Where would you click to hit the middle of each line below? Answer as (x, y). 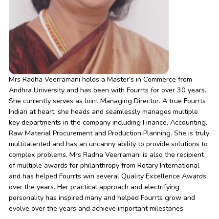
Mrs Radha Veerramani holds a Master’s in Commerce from (100, 79)
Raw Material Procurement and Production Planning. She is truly (109, 133)
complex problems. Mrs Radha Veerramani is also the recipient (106, 154)
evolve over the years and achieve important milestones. (97, 208)
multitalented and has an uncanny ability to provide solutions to (108, 144)
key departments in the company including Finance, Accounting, (108, 122)
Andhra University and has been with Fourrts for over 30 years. (107, 90)
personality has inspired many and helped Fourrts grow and (102, 197)
